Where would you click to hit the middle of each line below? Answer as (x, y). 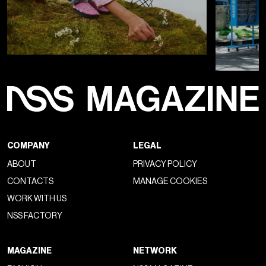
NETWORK (155, 251)
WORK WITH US (37, 199)
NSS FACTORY (35, 216)
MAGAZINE (30, 251)
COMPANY (29, 146)
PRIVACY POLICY (165, 164)
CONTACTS (31, 182)
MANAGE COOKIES (170, 182)
